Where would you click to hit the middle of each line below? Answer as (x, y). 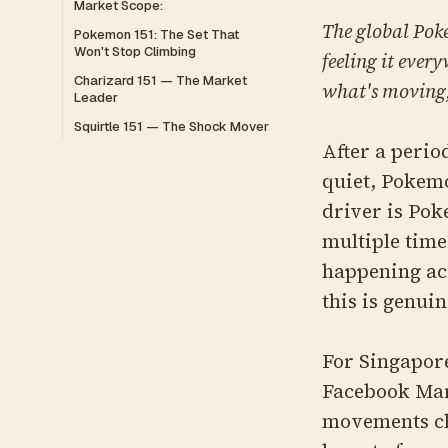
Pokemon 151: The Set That (156, 34)
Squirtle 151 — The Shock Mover (171, 126)
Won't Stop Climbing (135, 51)
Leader (96, 97)
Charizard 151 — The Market (160, 80)
